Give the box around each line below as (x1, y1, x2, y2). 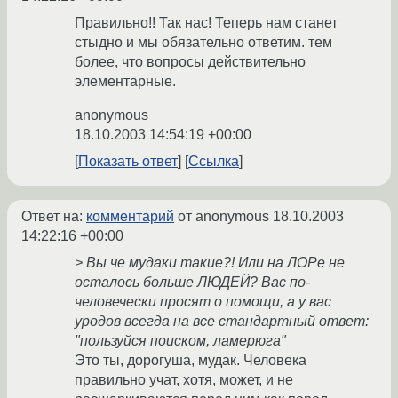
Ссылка (188, 154, 239, 170)
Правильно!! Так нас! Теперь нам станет (75, 15, 338, 31)
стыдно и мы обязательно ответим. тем (75, 35, 332, 51)
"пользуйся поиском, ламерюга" (75, 333, 286, 349)
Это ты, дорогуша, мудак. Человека (75, 353, 306, 369)
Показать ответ (78, 154, 178, 170)
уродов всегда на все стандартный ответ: (75, 314, 369, 330)
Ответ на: (21, 209, 86, 225)
